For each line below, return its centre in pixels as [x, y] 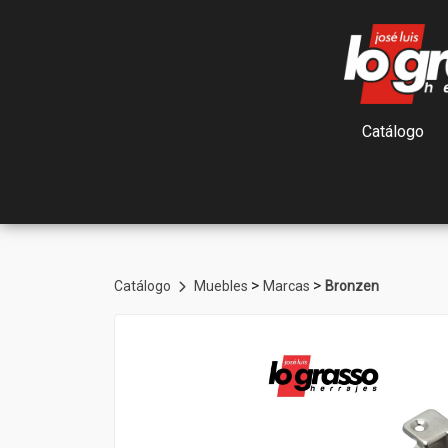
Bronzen [352, 286]
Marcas [288, 286]
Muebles [222, 286]
